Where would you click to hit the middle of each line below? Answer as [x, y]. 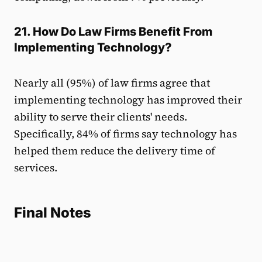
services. [36, 167]
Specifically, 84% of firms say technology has [125, 133]
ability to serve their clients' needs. [101, 116]
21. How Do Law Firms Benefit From [113, 31]
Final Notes [53, 212]
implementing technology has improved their [128, 99]
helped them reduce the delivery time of [115, 150]
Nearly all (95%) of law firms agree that [112, 82]
